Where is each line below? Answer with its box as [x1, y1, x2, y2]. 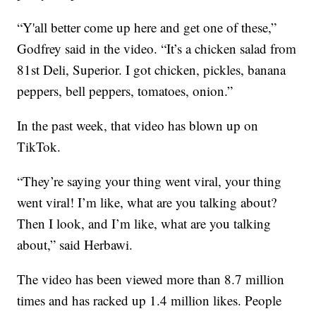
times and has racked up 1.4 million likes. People [17, 291, 282, 309]
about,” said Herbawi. [17, 235, 133, 253]
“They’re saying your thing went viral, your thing [17, 171, 282, 190]
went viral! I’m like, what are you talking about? [17, 193, 277, 211]
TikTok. [17, 137, 61, 155]
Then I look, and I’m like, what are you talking [17, 214, 272, 232]
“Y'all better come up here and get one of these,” [17, 18, 277, 36]
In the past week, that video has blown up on [17, 116, 259, 134]
